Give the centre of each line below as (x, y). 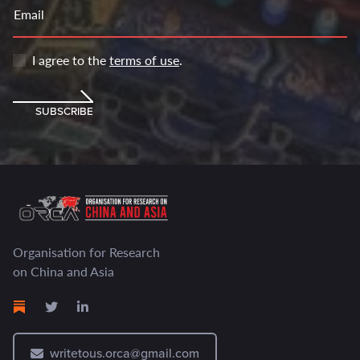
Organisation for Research (86, 252)
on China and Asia (63, 272)
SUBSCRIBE (64, 111)
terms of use (144, 60)
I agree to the (71, 60)
